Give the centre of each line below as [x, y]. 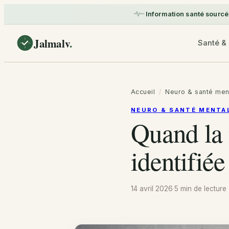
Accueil [143, 92]
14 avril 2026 [152, 189]
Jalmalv [52, 43]
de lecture [209, 189]
